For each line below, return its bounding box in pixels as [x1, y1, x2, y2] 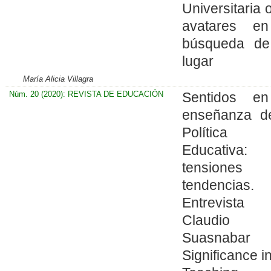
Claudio [181, 212, 230, 228]
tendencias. [181, 177, 254, 193]
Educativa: [181, 142, 247, 158]
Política [181, 124, 227, 140]
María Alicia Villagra [23, 74, 94, 83]
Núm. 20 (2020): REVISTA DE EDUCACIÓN [8, 89, 163, 99]
